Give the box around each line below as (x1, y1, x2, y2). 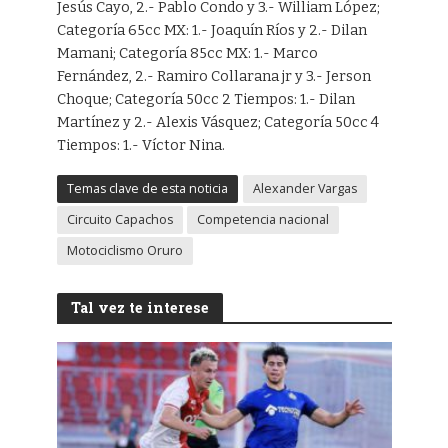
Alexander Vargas (252, 179, 357, 197)
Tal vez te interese (70, 297, 209, 317)
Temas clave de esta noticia (66, 179, 228, 197)
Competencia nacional (196, 210, 329, 228)
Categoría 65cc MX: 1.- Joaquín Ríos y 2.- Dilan (56, 21, 367, 39)
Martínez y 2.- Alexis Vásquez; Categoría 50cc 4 (56, 113, 379, 131)
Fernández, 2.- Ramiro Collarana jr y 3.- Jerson (56, 67, 371, 85)
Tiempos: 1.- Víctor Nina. (56, 136, 225, 154)
